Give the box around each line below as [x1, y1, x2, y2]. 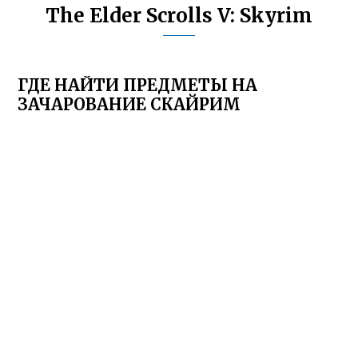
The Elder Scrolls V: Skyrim [46, 3, 312, 28]
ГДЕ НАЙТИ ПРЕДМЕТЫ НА [18, 75, 258, 95]
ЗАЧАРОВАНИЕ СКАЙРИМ [18, 94, 241, 114]
